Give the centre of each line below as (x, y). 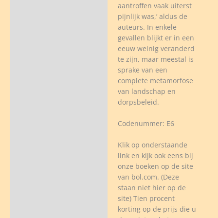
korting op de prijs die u (157, 209)
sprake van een (142, 70)
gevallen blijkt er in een (156, 38)
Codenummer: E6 (146, 124)
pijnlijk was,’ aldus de (152, 17)
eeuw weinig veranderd (156, 49)
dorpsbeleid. (138, 102)
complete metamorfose (155, 81)
